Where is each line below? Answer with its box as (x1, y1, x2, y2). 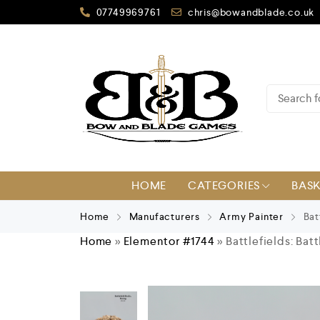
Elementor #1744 (123, 234, 215, 249)
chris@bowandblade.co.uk (187, 5, 315, 19)
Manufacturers (129, 210, 201, 223)
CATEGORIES (188, 178, 261, 193)
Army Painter (219, 210, 284, 223)
